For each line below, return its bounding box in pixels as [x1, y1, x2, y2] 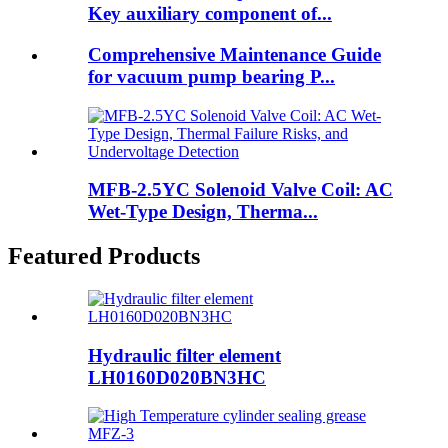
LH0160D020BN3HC [88, 366, 266, 388]
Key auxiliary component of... [88, 3, 332, 25]
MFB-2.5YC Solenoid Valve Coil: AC [88, 179, 393, 201]
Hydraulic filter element [88, 344, 281, 366]
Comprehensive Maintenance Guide [88, 43, 381, 65]
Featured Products [8, 243, 200, 270]
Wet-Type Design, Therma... [88, 201, 318, 223]
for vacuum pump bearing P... [88, 65, 335, 87]
